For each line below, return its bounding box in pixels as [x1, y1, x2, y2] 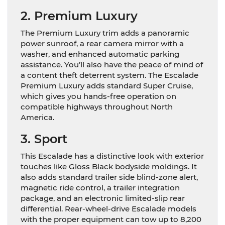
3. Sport [21, 131, 67, 146]
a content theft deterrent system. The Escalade [21, 70, 198, 80]
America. [21, 112, 54, 122]
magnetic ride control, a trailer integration [21, 182, 180, 192]
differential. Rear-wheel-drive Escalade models [21, 203, 196, 213]
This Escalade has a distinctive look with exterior [21, 151, 204, 161]
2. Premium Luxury [21, 8, 138, 23]
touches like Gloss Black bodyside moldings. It [21, 161, 197, 171]
